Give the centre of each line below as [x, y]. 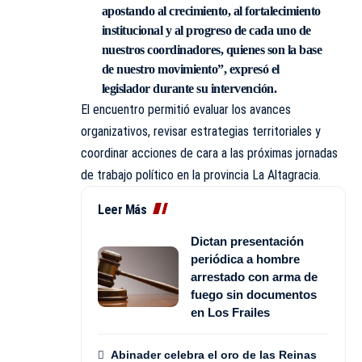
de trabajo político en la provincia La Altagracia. [201, 175]
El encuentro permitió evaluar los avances [186, 109]
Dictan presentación [247, 241]
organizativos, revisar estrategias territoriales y [201, 131]
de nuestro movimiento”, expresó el [190, 69]
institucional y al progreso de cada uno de [206, 30]
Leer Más [122, 209]
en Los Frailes [230, 312]
